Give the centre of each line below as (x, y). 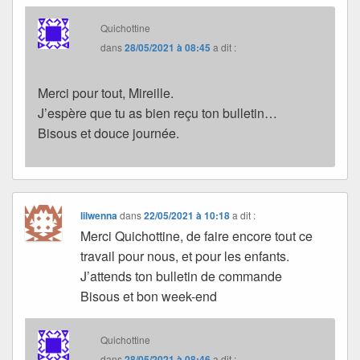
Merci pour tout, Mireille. (106, 92)
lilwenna (99, 215)
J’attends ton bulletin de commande (182, 276)
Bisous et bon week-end (149, 296)
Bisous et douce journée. (108, 133)
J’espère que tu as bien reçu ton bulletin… (157, 112)
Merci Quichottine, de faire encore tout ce (197, 235)
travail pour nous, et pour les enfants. (185, 256)
